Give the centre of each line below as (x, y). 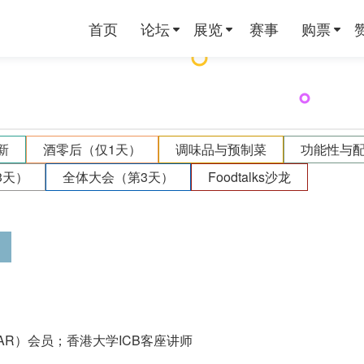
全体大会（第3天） (118, 176)
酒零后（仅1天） (92, 149)
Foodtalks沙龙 (249, 176)
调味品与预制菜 (221, 149)
